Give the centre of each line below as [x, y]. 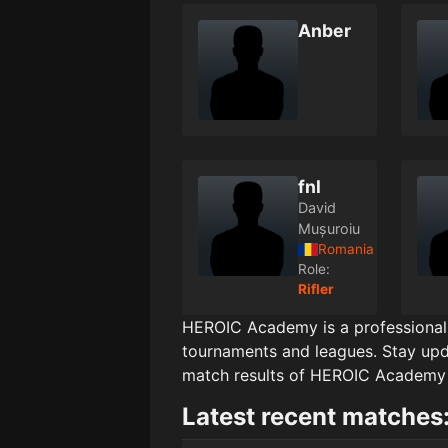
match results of [246, 375]
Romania [346, 249]
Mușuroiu [329, 228]
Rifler [316, 289]
